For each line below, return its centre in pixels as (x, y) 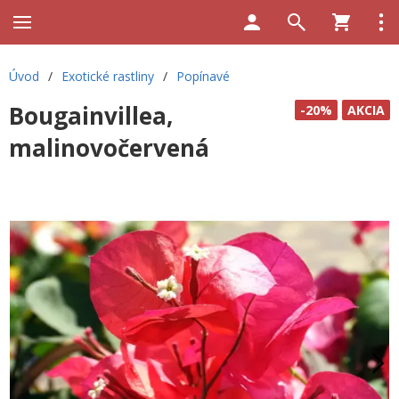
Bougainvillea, (91, 116)
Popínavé (203, 76)
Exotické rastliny (108, 76)
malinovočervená (109, 148)
